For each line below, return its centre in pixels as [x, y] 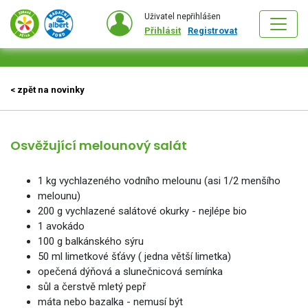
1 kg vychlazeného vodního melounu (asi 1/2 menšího [159, 180]
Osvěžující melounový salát [99, 145]
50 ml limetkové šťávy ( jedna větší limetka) [134, 256]
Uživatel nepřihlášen [183, 17]
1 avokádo [61, 226]
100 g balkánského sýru [91, 241]
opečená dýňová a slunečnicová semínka [130, 271]
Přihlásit [163, 31]
